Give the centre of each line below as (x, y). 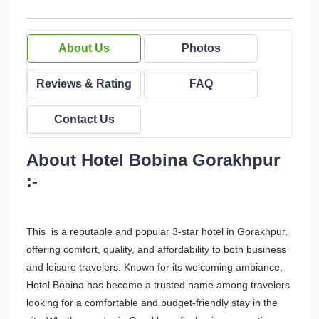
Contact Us (84, 119)
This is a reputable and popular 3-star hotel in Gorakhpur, (157, 231)
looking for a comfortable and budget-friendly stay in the (152, 303)
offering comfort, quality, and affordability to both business (156, 249)
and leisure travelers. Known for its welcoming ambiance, (155, 267)
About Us (84, 48)
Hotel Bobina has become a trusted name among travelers (158, 285)
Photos (201, 48)
